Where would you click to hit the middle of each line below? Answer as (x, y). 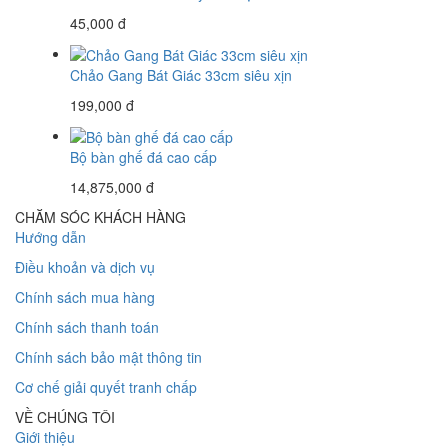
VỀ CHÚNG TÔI (65, 417)
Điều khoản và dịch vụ (85, 267)
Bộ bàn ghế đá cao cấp (143, 157)
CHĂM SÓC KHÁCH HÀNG (100, 217)
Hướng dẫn (50, 237)
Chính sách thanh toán (87, 327)
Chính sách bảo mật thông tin (108, 357)
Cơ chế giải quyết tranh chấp (106, 387)
